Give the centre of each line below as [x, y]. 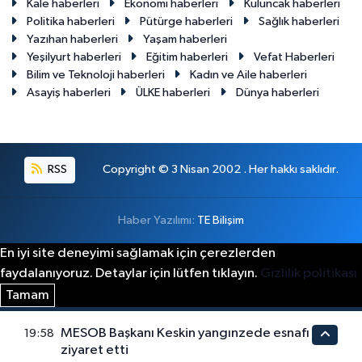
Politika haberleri [70, 21]
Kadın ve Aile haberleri [249, 75]
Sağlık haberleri [299, 21]
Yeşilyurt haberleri [74, 57]
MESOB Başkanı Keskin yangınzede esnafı [185, 333]
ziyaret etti [95, 350]
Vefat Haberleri [294, 57]
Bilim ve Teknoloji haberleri [95, 75]
